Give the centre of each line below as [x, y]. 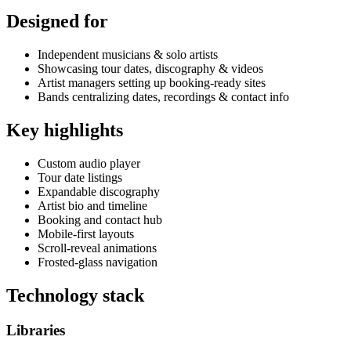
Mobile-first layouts [86, 234]
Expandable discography [99, 192]
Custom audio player [89, 164]
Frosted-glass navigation [98, 262]
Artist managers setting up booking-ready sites [152, 83]
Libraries [36, 330]
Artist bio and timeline [92, 206]
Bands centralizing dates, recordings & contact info [163, 97]
